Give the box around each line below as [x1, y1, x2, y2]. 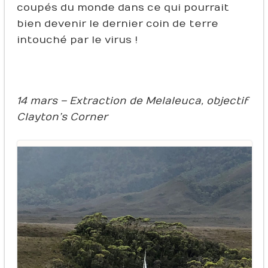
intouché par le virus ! [16, 33, 138, 46]
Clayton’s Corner [16, 111, 108, 123]
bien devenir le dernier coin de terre [16, 17, 218, 30]
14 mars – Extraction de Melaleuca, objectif [16, 95, 248, 107]
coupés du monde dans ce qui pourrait [16, 1, 229, 14]
